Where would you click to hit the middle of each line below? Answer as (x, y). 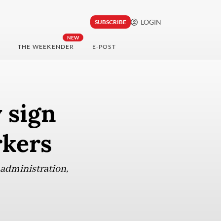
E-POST (104, 47)
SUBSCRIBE (110, 22)
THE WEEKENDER (46, 47)
